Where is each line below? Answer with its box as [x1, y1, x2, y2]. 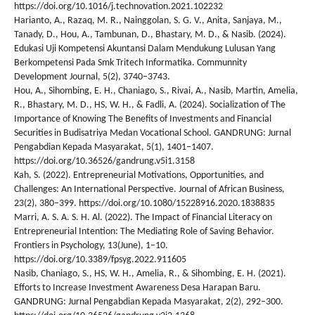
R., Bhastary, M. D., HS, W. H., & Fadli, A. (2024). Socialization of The [14, 99, 285, 110]
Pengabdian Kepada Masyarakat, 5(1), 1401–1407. [14, 141, 214, 153]
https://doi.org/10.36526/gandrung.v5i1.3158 [14, 155, 195, 167]
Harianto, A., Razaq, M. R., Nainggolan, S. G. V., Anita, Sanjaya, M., [14, 15, 282, 26]
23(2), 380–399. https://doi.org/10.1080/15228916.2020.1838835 [14, 198, 275, 209]
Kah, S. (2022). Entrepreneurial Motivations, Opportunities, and [14, 169, 264, 181]
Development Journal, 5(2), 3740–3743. [14, 71, 170, 82]
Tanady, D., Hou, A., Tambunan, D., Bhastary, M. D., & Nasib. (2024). [14, 29, 286, 40]
